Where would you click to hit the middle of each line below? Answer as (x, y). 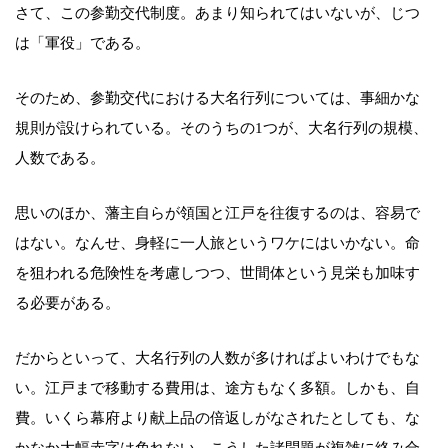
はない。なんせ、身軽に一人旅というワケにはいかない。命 (217, 243)
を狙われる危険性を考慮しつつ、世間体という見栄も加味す (217, 273)
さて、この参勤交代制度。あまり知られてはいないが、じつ (217, 13)
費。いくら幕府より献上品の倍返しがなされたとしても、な (217, 418)
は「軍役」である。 (82, 43)
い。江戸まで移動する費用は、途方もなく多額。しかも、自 (217, 388)
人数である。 (60, 158)
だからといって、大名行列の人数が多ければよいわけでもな (217, 358)
